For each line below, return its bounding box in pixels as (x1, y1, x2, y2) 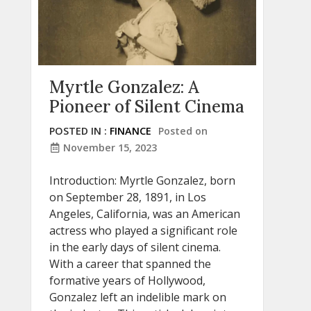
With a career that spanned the (49, 256, 211, 272)
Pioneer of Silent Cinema (49, 96, 244, 118)
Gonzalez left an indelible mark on (49, 289, 226, 305)
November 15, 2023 (63, 141, 157, 155)
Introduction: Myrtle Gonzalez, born (49, 173, 235, 189)
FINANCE (110, 124, 151, 138)
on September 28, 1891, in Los (49, 190, 206, 205)
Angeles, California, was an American (49, 206, 240, 222)
